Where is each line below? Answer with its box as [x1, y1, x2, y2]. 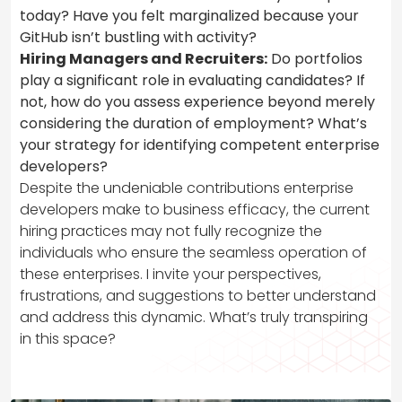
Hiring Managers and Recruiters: [20, 48, 267, 69]
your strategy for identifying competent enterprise [20, 134, 380, 155]
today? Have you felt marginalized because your [20, 4, 359, 26]
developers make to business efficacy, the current [20, 198, 370, 220]
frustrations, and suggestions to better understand [20, 284, 376, 306]
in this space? [20, 328, 116, 349]
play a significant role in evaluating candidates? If [20, 69, 365, 91]
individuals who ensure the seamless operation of [20, 241, 367, 263]
